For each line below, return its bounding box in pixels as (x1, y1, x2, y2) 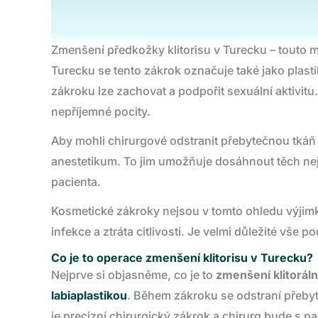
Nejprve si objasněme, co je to (51, 268, 216, 282)
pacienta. (51, 175, 101, 189)
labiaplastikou (51, 288, 127, 302)
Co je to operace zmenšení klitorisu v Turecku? (51, 251, 313, 265)
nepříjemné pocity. (51, 104, 150, 119)
